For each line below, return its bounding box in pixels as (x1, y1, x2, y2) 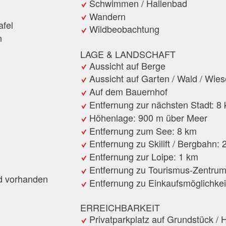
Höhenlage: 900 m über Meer (89, 110, 207, 124)
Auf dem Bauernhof (89, 85, 167, 98)
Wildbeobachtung (89, 22, 159, 36)
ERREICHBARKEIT (80, 200, 160, 214)
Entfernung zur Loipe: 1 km (89, 150, 198, 163)
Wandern (89, 9, 126, 23)
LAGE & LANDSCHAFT (80, 47, 176, 61)
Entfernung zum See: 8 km (89, 124, 197, 137)
